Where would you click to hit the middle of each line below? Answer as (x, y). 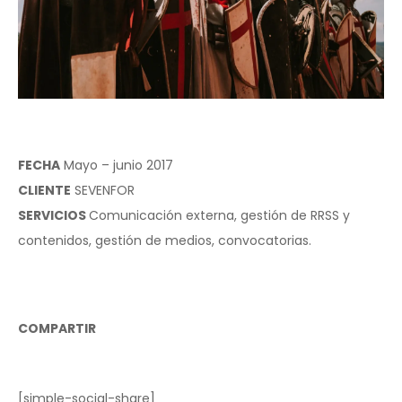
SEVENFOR (103, 191)
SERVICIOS (53, 216)
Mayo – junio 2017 (117, 166)
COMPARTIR (57, 329)
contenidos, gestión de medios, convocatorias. (165, 241)
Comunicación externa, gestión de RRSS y (219, 216)
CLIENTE (44, 191)
